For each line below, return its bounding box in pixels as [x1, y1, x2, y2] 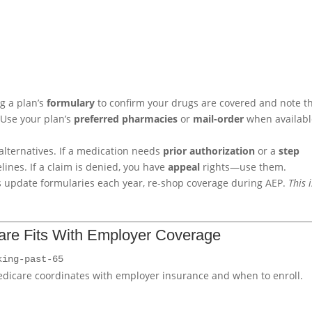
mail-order [193, 112, 244, 126]
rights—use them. [200, 160, 287, 174]
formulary [47, 96, 95, 110]
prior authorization [163, 144, 256, 158]
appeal [168, 160, 201, 174]
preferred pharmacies [74, 112, 178, 126]
